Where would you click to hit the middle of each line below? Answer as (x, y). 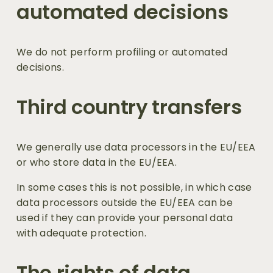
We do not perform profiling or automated (122, 52)
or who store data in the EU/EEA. (98, 163)
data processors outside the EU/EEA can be (124, 203)
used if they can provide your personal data (125, 218)
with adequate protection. (81, 233)
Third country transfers (129, 107)
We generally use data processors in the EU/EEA (136, 147)
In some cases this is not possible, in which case (134, 188)
